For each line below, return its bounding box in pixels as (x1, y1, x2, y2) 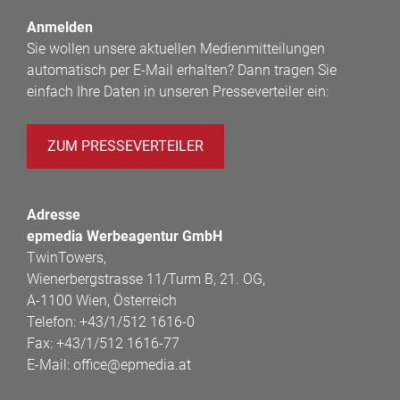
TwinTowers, (27, 248, 106, 266)
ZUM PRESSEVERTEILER (47, 137, 204, 154)
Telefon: (27, 312, 79, 330)
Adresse (27, 205, 80, 223)
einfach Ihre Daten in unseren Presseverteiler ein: (27, 82, 329, 100)
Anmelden (27, 18, 93, 36)
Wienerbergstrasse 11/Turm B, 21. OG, (27, 270, 265, 287)
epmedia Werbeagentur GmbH (27, 227, 222, 245)
